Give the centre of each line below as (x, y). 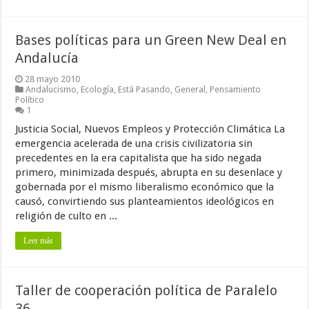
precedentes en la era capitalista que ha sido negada (139, 158)
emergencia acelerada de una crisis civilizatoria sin (134, 143)
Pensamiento (236, 89)
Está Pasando (144, 89)
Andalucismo (51, 89)
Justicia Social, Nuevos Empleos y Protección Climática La (150, 129)
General (190, 89)
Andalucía (47, 58)
